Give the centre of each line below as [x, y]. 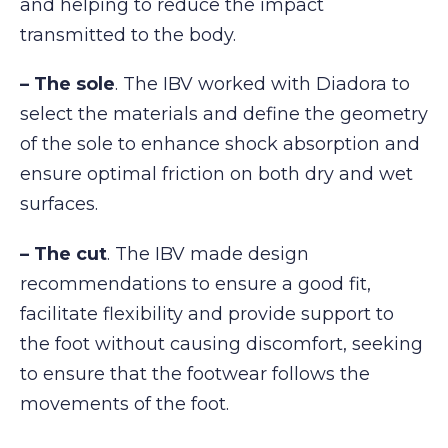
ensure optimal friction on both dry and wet [216, 174]
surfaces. [59, 204]
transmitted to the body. [128, 34]
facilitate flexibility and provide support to [207, 314]
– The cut [63, 254]
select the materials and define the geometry [224, 114]
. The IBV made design [208, 254]
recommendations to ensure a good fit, [195, 284]
